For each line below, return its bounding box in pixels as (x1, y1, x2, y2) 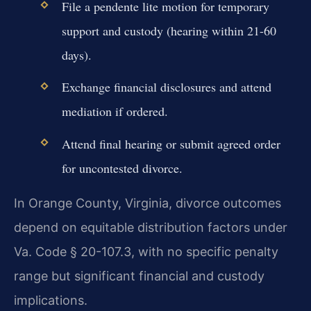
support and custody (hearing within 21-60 (61, 22, 276, 40)
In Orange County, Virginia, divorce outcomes (14, 195, 281, 210)
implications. (14, 292, 87, 308)
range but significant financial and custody (14, 268, 264, 283)
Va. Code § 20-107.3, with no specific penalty (14, 244, 278, 259)
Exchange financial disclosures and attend (61, 78, 271, 96)
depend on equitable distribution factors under (14, 219, 287, 235)
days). (61, 47, 92, 64)
